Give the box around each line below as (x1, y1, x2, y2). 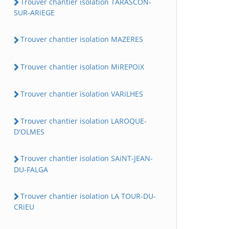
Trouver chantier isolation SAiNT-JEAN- (20, 153, 153, 164)
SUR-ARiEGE (14, 8, 55, 18)
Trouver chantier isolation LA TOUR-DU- (20, 191, 156, 201)
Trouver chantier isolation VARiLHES (20, 88, 143, 99)
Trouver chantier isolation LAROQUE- (20, 116, 147, 126)
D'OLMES (14, 127, 44, 137)
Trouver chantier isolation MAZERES (20, 34, 143, 44)
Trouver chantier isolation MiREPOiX (20, 61, 144, 72)
